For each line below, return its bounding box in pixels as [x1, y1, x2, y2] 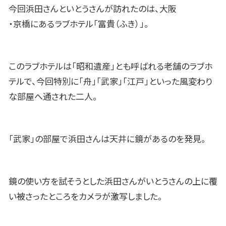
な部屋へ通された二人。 [9, 91, 97, 102]
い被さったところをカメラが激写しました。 [9, 191, 162, 202]
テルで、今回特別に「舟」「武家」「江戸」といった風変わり [9, 76, 212, 87]
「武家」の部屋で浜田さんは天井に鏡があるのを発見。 [9, 134, 206, 144]
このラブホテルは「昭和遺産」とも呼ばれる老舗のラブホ [9, 61, 212, 72]
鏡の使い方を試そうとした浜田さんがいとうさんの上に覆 [9, 176, 217, 187]
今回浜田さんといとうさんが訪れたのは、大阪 [9, 4, 177, 14]
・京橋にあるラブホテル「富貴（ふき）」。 [9, 19, 149, 29]
